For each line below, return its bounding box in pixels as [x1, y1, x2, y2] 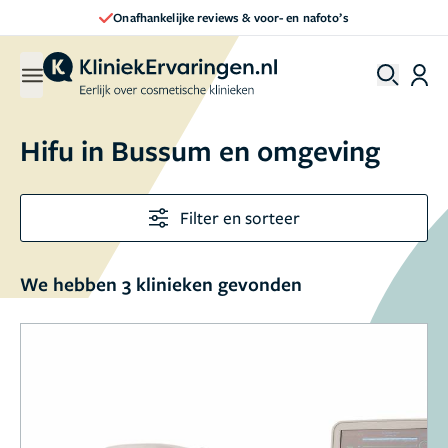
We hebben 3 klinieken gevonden [20, 271, 302, 297]
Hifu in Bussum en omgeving [20, 131, 380, 169]
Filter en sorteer [179, 206, 300, 229]
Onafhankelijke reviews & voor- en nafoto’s [113, 8, 349, 26]
